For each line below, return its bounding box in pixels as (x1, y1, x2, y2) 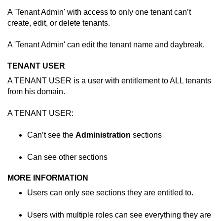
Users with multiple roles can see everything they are (27, 210, 211, 219)
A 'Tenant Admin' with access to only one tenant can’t (7, 7, 191, 16)
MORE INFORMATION (7, 174, 88, 183)
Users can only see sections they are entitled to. (27, 188, 193, 197)
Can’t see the (27, 131, 75, 140)
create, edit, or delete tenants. (7, 18, 110, 27)
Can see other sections (27, 152, 108, 161)
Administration (75, 131, 131, 140)
